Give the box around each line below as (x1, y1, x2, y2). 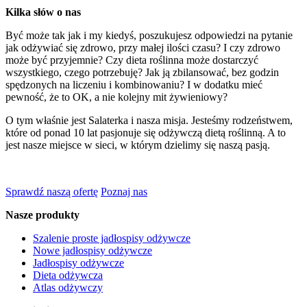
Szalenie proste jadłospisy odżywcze (33, 232, 191, 244)
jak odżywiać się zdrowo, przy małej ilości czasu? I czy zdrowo (5, 41, 280, 53)
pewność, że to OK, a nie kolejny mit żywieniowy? (5, 90, 228, 103)
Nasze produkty (5, 208, 79, 221)
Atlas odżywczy (33, 281, 103, 293)
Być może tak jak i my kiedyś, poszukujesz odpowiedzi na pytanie (5, 29, 293, 41)
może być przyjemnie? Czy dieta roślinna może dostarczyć (5, 53, 258, 66)
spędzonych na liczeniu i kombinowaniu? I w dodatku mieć (5, 78, 262, 90)
